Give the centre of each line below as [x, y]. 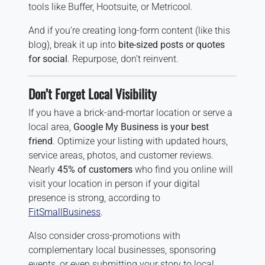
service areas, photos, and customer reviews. [121, 155]
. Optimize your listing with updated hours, [140, 141]
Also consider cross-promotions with [104, 235]
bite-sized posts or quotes [172, 44]
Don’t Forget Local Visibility [93, 93]
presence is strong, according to [94, 198]
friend [41, 141]
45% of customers [95, 169]
